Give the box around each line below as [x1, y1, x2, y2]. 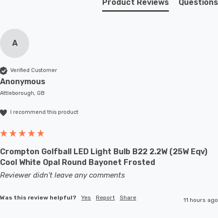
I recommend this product [10, 109, 78, 116]
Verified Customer [10, 67, 57, 74]
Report [96, 194, 115, 201]
